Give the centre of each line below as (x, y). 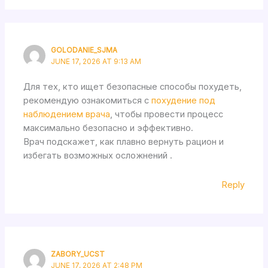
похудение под (184, 101)
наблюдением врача (67, 115)
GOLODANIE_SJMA (84, 50)
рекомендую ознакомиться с (88, 101)
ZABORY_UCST (78, 254)
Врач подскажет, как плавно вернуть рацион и (124, 142)
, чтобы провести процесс (167, 115)
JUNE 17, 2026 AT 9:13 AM (96, 61)
